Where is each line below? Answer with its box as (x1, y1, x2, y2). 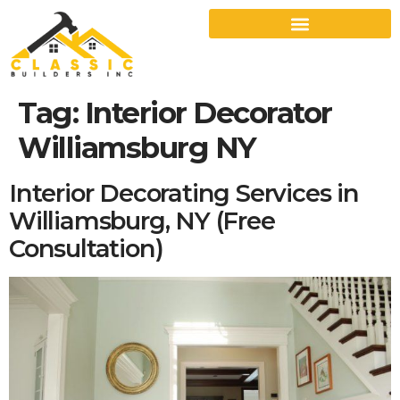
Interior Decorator (84, 94, 332, 130)
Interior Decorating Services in (9, 178, 359, 208)
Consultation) (9, 233, 163, 263)
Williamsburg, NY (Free (9, 205, 275, 236)
